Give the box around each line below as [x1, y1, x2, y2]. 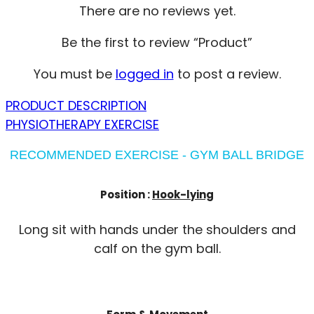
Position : [100, 186, 152, 202]
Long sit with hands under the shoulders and [18, 220, 296, 238]
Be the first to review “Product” [62, 33, 252, 51]
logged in [115, 64, 174, 83]
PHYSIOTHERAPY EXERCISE [6, 115, 159, 133]
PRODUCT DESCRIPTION [6, 96, 146, 114]
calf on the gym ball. [93, 239, 221, 257]
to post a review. [173, 64, 281, 83]
